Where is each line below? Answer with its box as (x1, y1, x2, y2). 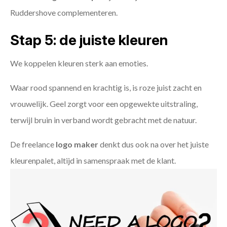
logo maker (56, 139, 98, 149)
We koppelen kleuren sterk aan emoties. (10, 58, 148, 68)
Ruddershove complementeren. (10, 8, 118, 18)
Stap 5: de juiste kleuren (10, 31, 168, 49)
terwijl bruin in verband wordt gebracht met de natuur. (10, 115, 197, 125)
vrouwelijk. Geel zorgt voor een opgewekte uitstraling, (10, 99, 198, 109)
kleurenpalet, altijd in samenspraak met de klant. (10, 156, 176, 166)
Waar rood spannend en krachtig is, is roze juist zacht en (10, 83, 202, 93)
